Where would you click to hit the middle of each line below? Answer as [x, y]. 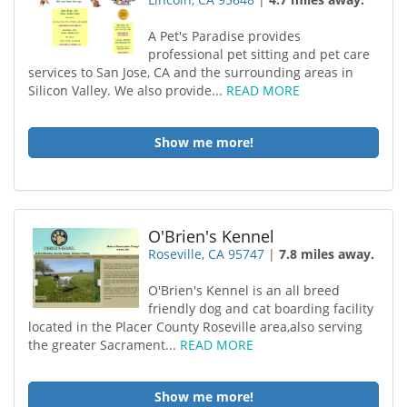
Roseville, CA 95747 [207, 254]
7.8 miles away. [327, 254]
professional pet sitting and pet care [259, 54]
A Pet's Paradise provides [225, 36]
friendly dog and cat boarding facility [261, 308]
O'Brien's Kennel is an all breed [244, 290]
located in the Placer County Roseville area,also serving [195, 327]
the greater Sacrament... [104, 345]
